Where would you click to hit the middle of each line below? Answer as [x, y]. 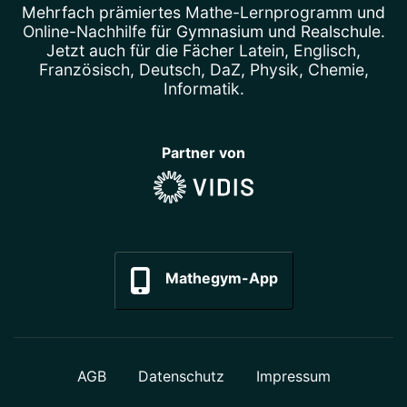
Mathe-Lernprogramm [269, 13]
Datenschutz [181, 377]
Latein [262, 51]
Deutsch [169, 70]
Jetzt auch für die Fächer [143, 51]
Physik [274, 70]
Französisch [84, 70]
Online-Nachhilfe [84, 32]
